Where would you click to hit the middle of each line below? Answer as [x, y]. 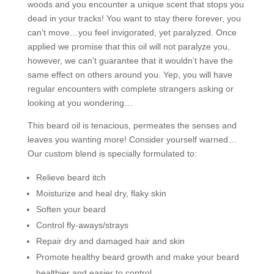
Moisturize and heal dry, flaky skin [101, 193]
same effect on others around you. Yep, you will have [130, 74]
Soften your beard [71, 209]
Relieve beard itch [71, 177]
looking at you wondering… [80, 102]
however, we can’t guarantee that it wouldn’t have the [130, 60]
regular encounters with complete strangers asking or [130, 88]
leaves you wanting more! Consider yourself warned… [132, 139]
